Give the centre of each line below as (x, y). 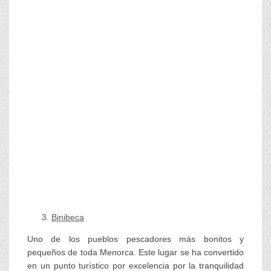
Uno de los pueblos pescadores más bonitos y (135, 239)
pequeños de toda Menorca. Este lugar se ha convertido (135, 252)
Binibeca (68, 217)
